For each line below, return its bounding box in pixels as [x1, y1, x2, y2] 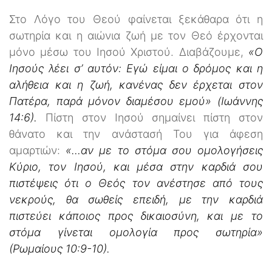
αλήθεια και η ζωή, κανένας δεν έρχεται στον [9, 78, 263, 91]
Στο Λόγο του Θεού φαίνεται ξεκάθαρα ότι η [9, 12, 263, 25]
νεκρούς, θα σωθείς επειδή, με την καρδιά [9, 192, 263, 206]
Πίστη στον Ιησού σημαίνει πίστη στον [37, 110, 263, 124]
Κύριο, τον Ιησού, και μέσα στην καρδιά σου [9, 160, 263, 173]
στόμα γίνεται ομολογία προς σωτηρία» [9, 225, 263, 239]
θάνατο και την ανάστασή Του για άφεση [9, 127, 263, 140]
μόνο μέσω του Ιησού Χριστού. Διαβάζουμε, [9, 45, 248, 58]
